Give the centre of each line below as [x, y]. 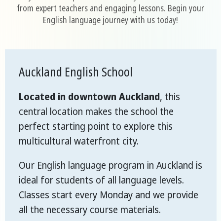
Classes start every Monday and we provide [109, 195]
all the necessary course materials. [90, 210]
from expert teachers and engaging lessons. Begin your [110, 8]
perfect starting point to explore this [96, 127]
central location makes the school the [96, 112]
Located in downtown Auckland [89, 97]
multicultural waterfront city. [79, 141]
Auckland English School [76, 72]
